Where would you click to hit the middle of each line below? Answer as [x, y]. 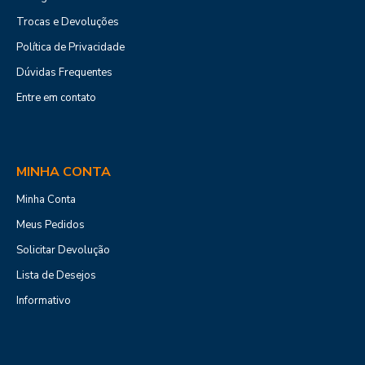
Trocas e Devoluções [68, 22]
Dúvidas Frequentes [64, 73]
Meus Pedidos [51, 225]
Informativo [44, 301]
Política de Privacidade [70, 48]
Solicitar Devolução [63, 251]
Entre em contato [56, 98]
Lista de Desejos [56, 276]
